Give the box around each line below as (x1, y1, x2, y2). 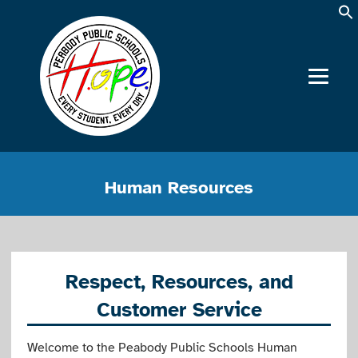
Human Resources (105, 177, 253, 198)
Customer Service (96, 297, 262, 322)
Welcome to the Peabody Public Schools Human (27, 340, 298, 356)
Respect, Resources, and (65, 269, 293, 294)
